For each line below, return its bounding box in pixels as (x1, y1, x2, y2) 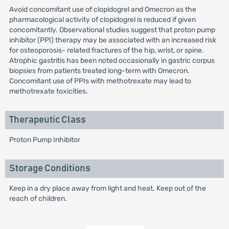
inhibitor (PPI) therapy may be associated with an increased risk (9, 36, 216, 44)
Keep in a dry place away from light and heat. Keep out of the (9, 184, 206, 193)
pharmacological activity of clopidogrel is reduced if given (9, 15, 196, 24)
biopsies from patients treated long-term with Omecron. (9, 66, 190, 75)
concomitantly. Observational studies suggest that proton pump (9, 26, 215, 34)
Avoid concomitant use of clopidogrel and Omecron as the (9, 5, 196, 14)
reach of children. (9, 194, 67, 203)
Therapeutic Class (9, 115, 86, 125)
